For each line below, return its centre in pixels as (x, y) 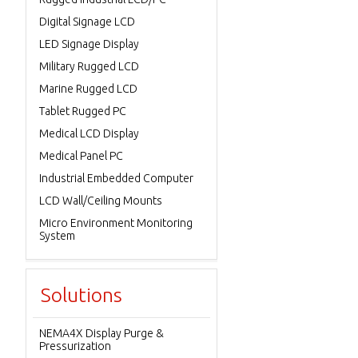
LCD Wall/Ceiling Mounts (101, 201)
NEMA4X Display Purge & (101, 333)
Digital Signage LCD (87, 22)
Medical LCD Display (89, 133)
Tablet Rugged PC (83, 111)
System (57, 236)
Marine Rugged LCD (88, 89)
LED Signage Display (89, 44)
